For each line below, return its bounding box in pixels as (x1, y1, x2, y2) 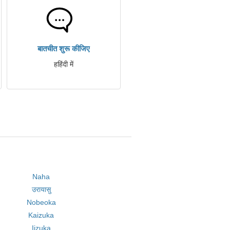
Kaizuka (28, 211, 54, 219)
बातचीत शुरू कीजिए (37, 44, 90, 53)
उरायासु (31, 185, 51, 194)
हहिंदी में (54, 60, 73, 68)
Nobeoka (26, 198, 56, 206)
